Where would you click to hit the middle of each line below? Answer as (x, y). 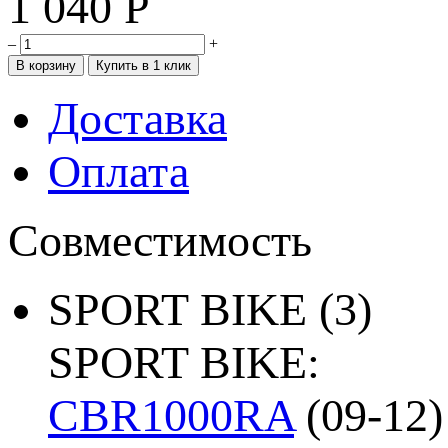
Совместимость (160, 240)
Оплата (118, 171)
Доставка (137, 118)
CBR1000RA (171, 415)
